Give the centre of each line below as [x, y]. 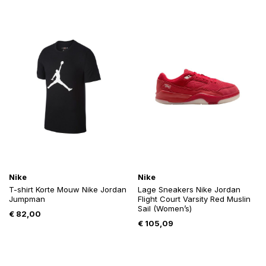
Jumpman [27, 199]
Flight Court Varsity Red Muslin [194, 199]
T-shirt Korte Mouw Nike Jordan [68, 190]
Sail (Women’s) [164, 209]
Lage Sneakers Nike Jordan [189, 190]
